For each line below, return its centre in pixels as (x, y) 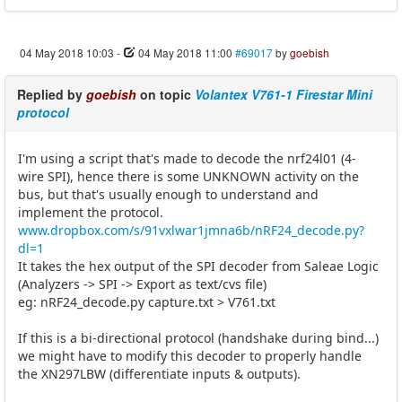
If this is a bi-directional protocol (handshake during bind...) (198, 337)
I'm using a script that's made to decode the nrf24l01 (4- (187, 158)
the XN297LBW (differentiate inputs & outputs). (159, 373)
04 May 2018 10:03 (67, 52)
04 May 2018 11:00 (185, 52)
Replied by (52, 94)
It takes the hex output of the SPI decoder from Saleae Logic (198, 266)
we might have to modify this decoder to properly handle (190, 355)
